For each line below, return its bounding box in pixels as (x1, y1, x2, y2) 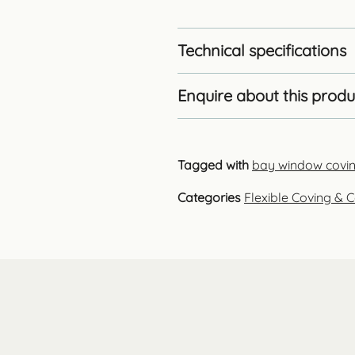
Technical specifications (177, 40, 346, 60)
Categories (177, 189, 241, 205)
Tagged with (177, 156, 249, 173)
